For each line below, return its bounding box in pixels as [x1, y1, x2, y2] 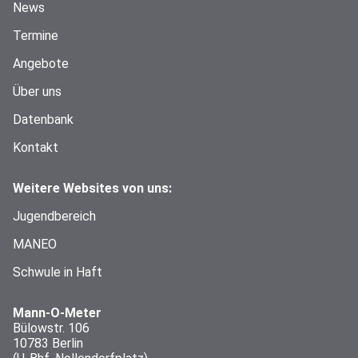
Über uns [13, 83, 62, 99]
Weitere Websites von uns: [13, 180, 172, 196]
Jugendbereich [13, 208, 96, 224]
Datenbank [13, 111, 74, 127]
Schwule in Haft [13, 264, 102, 280]
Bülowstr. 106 [13, 320, 89, 336]
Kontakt [13, 139, 58, 155]
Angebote [13, 55, 69, 71]
